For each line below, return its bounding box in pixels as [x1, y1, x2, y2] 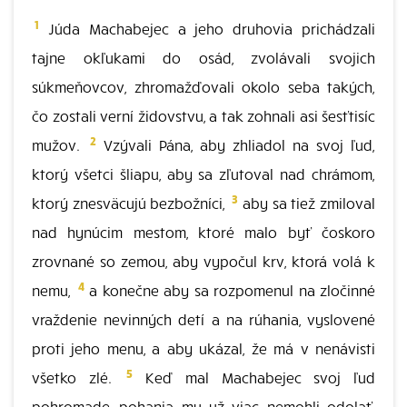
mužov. [32, 135, 87, 154]
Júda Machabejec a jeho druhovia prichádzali [39, 19, 375, 37]
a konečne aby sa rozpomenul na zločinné [84, 281, 375, 299]
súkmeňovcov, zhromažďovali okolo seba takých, [32, 77, 375, 95]
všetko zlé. [32, 368, 124, 386]
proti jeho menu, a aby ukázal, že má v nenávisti [32, 339, 375, 357]
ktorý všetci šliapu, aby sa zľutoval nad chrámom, [32, 164, 375, 183]
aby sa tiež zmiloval [238, 194, 376, 212]
